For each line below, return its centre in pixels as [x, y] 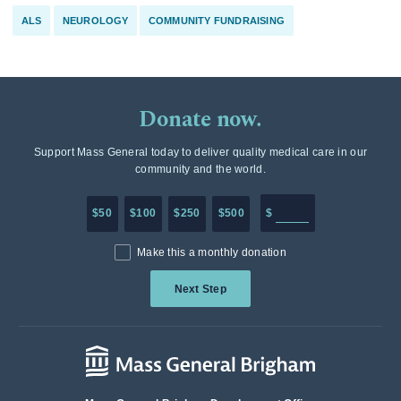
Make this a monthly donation [212, 252]
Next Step [200, 289]
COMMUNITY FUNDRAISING [217, 21]
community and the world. [200, 170]
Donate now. [200, 120]
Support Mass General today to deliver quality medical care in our [200, 153]
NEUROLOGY [95, 21]
